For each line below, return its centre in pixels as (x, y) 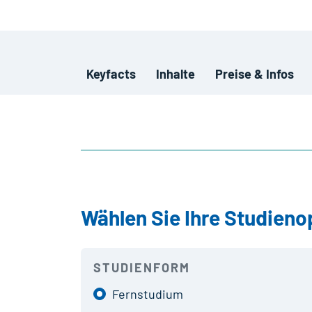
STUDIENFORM (141, 267)
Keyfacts (111, 74)
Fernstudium (147, 294)
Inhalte (175, 74)
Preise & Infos (255, 74)
